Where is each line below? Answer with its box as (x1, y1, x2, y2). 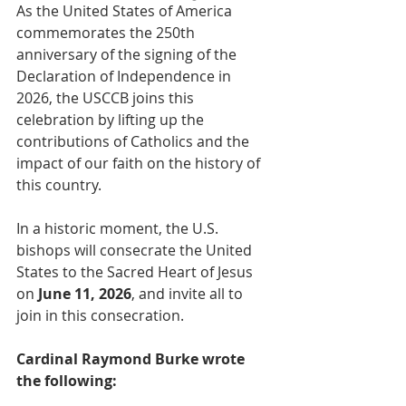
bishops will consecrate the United (16, 239, 256, 260)
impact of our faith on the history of (16, 152, 264, 173)
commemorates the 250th (16, 22, 198, 43)
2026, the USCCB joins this (16, 87, 198, 108)
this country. (16, 174, 101, 195)
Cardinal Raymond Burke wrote (16, 348, 248, 369)
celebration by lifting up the (16, 109, 208, 130)
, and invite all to (131, 283, 246, 304)
